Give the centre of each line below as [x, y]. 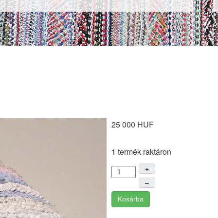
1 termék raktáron [141, 152]
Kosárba [130, 199]
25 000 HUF [132, 124]
